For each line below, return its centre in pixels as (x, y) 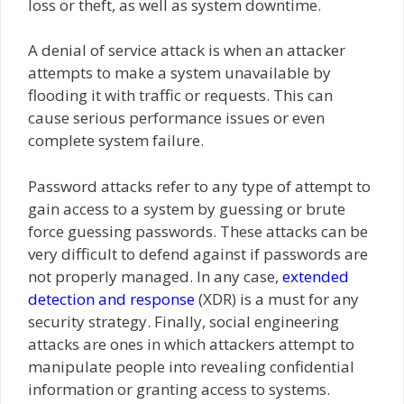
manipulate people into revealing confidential (191, 366)
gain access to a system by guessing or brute (187, 208)
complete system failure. (116, 141)
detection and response (111, 298)
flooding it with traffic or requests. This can (180, 96)
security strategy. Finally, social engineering (184, 321)
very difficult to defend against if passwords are (198, 253)
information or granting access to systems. (179, 389)
